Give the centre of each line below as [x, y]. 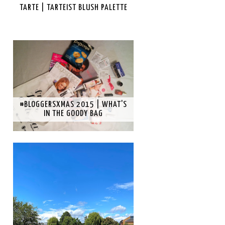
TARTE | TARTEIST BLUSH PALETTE [73, 8]
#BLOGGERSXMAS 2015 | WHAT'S [73, 104]
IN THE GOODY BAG [73, 114]
